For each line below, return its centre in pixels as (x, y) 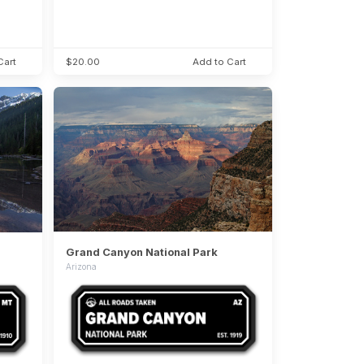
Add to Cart (220, 62)
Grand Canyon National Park (141, 251)
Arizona (81, 266)
